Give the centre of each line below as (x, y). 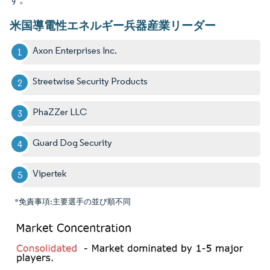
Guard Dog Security (73, 142)
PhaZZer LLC (60, 111)
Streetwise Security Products (90, 81)
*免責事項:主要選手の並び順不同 (73, 201)
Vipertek (50, 173)
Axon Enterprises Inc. (75, 50)
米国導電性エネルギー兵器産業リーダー (113, 25)
